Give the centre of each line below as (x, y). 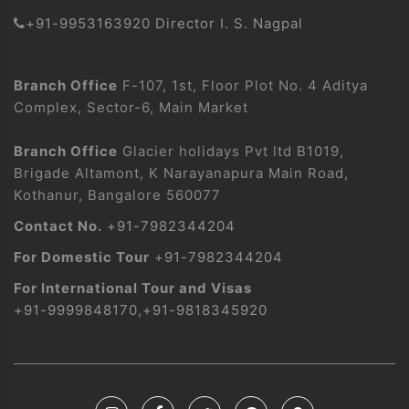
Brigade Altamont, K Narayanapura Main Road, (181, 173)
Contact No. (58, 225)
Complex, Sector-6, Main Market (131, 107)
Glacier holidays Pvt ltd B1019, (231, 151)
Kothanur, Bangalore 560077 (117, 194)
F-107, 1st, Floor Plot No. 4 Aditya (243, 85)
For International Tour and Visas (133, 288)
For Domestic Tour (82, 257)
